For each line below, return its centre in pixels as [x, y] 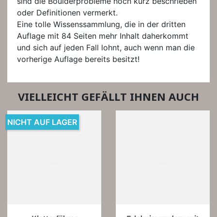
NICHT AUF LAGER [42, 122]
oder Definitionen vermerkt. [67, 12]
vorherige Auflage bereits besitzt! [78, 59]
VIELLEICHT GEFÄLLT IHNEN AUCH [108, 96]
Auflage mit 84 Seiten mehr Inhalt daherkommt [103, 36]
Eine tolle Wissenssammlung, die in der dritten [101, 24]
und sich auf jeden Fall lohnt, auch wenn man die [106, 47]
